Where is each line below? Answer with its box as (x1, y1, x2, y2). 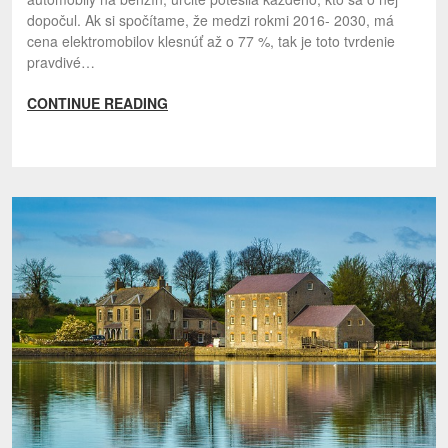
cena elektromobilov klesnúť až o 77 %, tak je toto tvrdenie (27, 31, 395, 51)
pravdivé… (27, 52, 95, 72)
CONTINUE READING (27, 93, 168, 113)
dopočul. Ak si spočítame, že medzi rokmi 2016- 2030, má (27, 10, 394, 30)
